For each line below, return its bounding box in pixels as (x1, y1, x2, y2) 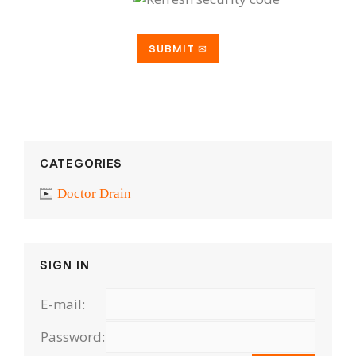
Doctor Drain (57, 186, 131, 201)
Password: (41, 327, 105, 346)
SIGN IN (40, 258, 90, 272)
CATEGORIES (40, 157, 122, 170)
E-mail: (41, 295, 85, 313)
